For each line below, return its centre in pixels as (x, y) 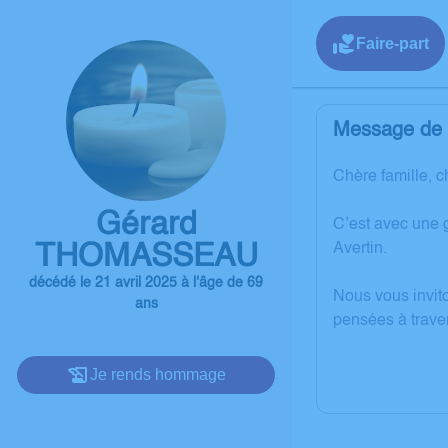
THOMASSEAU (146, 256)
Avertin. (360, 249)
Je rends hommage (158, 374)
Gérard (146, 224)
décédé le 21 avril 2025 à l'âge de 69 (146, 282)
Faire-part (392, 43)
